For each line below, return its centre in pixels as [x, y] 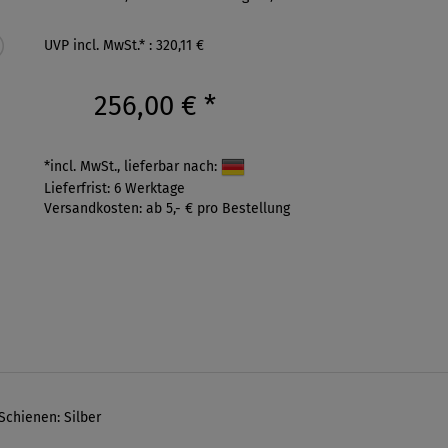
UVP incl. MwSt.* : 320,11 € [124, 46]
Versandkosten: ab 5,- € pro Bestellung [167, 209]
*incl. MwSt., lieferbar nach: [132, 166]
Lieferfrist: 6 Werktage [114, 189]
